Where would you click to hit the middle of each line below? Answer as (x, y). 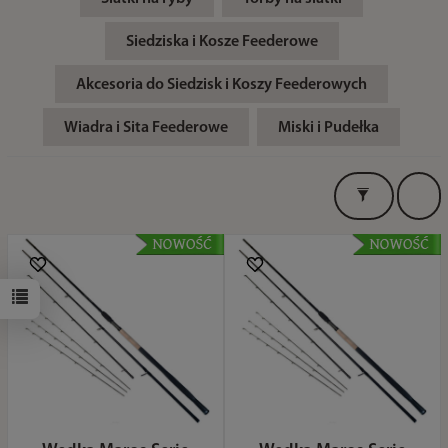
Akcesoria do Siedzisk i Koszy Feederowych (221, 85)
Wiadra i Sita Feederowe (146, 128)
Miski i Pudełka (328, 128)
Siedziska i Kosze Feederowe (221, 42)
